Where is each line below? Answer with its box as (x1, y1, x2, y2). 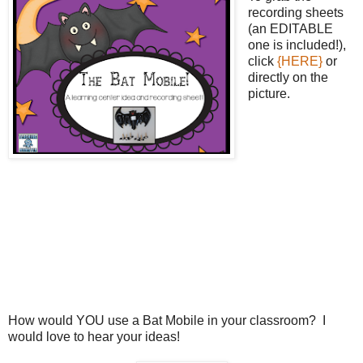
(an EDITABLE (247, 21, 333, 36)
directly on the (247, 70, 328, 84)
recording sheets (247, 5, 344, 19)
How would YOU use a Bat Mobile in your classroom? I (8, 313, 326, 327)
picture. (247, 86, 290, 100)
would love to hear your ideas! (8, 329, 180, 344)
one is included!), (247, 37, 346, 52)
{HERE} (276, 53, 322, 68)
